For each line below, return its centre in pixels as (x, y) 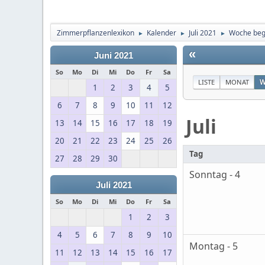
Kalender (161, 33)
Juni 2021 (114, 56)
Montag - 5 (214, 246)
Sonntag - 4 (215, 175)
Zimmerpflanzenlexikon (96, 33)
